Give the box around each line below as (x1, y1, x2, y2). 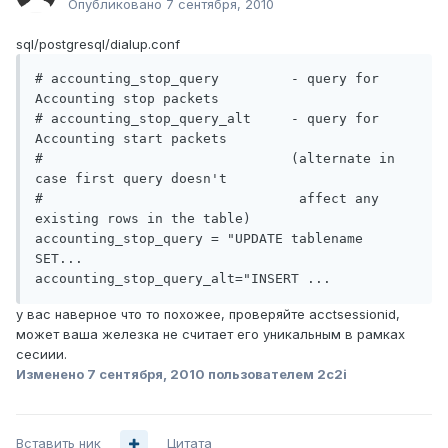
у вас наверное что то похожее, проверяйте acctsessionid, (16, 306, 400, 323)
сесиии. (16, 346, 67, 363)
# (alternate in (35, 151, 395, 167)
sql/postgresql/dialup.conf (16, 36, 180, 53)
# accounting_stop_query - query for (35, 71, 379, 87)
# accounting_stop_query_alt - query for (35, 111, 379, 127)
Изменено (16, 366, 87, 383)
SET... (35, 251, 83, 267)
